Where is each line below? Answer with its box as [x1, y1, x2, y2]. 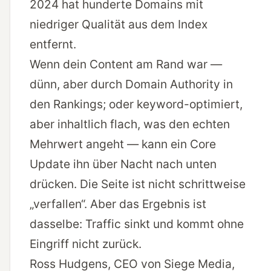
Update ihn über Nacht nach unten [30, 157, 217, 172]
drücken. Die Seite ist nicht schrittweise [30, 177, 246, 192]
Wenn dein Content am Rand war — [30, 57, 222, 72]
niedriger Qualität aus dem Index [30, 17, 207, 32]
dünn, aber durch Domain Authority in [30, 77, 233, 92]
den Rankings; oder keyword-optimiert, [30, 97, 243, 112]
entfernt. [30, 37, 76, 52]
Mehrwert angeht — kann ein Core [30, 137, 216, 152]
